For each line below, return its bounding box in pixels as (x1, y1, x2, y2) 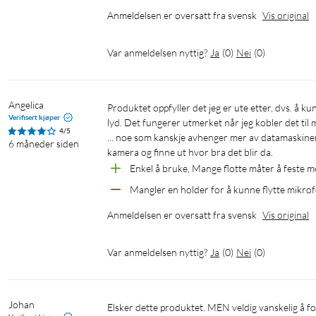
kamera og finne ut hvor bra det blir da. (107, 146, 273, 159)
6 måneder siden (8, 138, 79, 150)
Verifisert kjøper (8, 113, 60, 122)
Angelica (8, 99, 44, 111)
